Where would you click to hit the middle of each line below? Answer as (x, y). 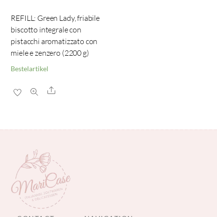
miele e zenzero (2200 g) (50, 53)
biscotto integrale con (46, 30)
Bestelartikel (30, 69)
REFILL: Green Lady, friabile (55, 18)
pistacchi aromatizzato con (54, 41)
